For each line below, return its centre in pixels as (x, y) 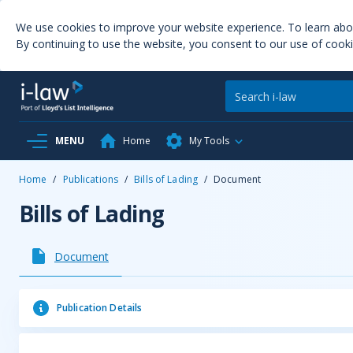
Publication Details (100, 308)
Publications (91, 179)
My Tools (209, 141)
